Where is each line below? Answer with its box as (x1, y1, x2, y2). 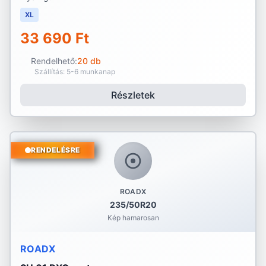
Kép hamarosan (107, 213, 159, 222)
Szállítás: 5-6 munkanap (34, 67, 115, 76)
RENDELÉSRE (31, 145, 80, 154)
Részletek (111, 89, 155, 101)
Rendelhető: (30, 56, 77, 66)
